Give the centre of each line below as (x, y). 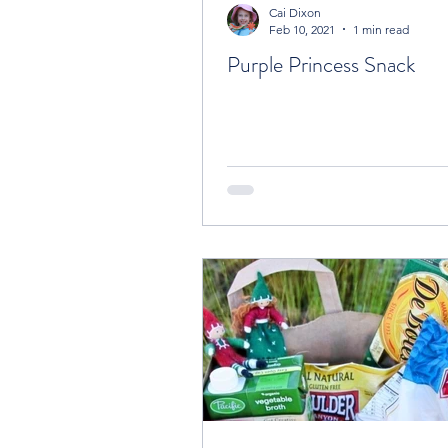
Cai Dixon (295, 12)
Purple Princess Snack (321, 64)
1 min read (381, 29)
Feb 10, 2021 (302, 29)
